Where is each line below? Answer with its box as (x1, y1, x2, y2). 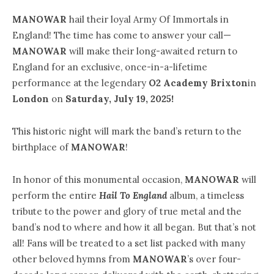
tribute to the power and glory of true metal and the (12, 205, 242, 217)
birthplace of (12, 141, 71, 153)
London (12, 93, 49, 105)
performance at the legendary (12, 77, 149, 89)
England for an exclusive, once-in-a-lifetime (12, 61, 207, 73)
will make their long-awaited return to (67, 45, 237, 57)
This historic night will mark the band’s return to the (12, 125, 242, 137)
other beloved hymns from (12, 253, 133, 265)
